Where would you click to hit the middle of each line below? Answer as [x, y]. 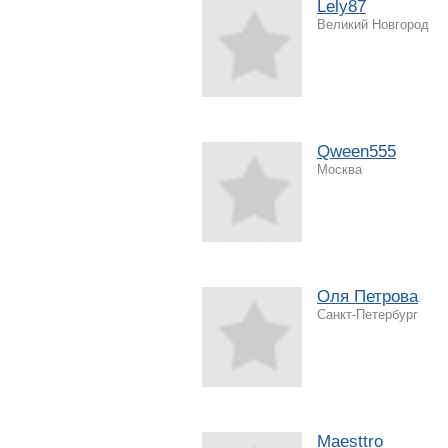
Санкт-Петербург [367, 314]
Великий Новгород [373, 24]
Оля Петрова [367, 296]
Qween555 [356, 151]
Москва [339, 169]
